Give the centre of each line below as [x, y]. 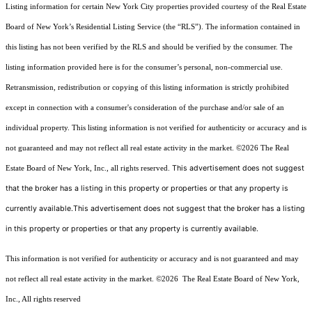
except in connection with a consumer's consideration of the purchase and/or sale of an [145, 108]
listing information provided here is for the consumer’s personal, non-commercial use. [144, 68]
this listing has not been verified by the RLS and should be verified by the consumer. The [149, 47]
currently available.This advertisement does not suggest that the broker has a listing [155, 209]
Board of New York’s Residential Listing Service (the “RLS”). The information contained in [153, 27]
